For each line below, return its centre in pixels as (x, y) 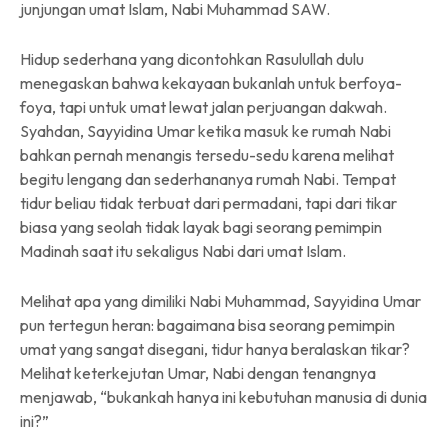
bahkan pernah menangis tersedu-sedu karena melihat (207, 155)
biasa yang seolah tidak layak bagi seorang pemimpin (201, 227)
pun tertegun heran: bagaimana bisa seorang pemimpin (207, 325)
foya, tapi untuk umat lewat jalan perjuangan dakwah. (203, 107)
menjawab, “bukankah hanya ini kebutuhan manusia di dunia (223, 397)
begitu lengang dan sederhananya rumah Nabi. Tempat (208, 179)
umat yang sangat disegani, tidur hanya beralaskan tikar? (215, 349)
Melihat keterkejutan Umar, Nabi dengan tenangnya (198, 373)
